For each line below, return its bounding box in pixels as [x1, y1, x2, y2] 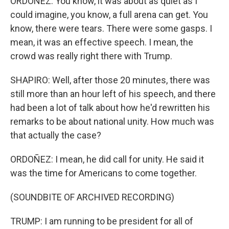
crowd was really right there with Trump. [10, 51, 172, 61]
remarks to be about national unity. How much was [10, 116, 214, 127]
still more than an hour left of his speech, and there [10, 88, 216, 99]
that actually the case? [10, 130, 101, 141]
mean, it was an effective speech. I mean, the [10, 37, 193, 48]
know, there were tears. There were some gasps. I [10, 23, 212, 34]
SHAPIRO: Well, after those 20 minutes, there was [10, 75, 210, 85]
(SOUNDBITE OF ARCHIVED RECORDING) [10, 192, 174, 202]
